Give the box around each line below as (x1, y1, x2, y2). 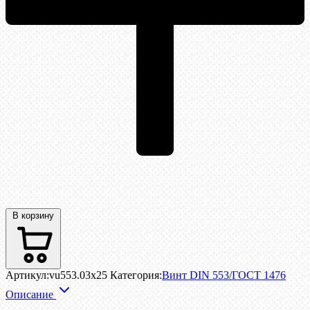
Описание (6, 289, 56, 301)
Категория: (110, 269, 162, 282)
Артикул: (6, 269, 49, 282)
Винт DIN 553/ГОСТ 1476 (162, 269, 286, 282)
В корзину (12, 210, 54, 221)
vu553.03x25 (49, 269, 107, 282)
